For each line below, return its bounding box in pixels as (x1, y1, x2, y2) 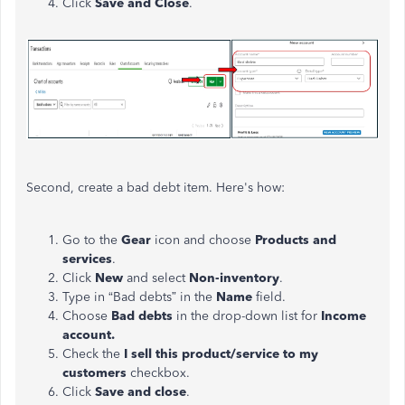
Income (321, 308, 366, 325)
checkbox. (127, 365, 190, 381)
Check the (62, 346, 120, 363)
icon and (155, 232, 209, 249)
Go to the (62, 232, 121, 249)
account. (62, 327, 115, 344)
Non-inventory (189, 270, 279, 287)
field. (252, 289, 286, 306)
